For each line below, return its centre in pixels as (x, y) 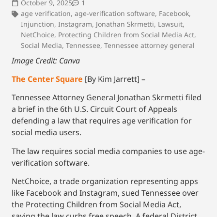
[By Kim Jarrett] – (114, 79)
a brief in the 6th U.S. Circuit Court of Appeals (94, 109)
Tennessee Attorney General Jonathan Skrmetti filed (107, 98)
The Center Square (47, 79)
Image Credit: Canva (46, 60)
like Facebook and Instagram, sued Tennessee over (105, 193)
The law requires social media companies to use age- (108, 151)
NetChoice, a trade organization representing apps (105, 181)
